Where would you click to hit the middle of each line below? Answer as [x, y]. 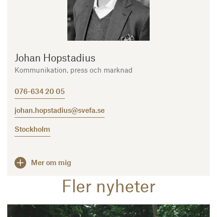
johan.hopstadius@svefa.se [60, 110]
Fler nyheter [108, 185]
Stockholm [32, 129]
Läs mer [22, 210]
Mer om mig [51, 163]
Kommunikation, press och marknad [74, 70]
